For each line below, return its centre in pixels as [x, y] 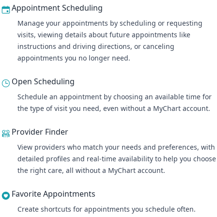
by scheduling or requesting [155, 23]
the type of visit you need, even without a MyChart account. [114, 108]
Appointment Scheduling [57, 8]
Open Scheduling [43, 81]
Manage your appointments [63, 23]
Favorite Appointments [54, 194]
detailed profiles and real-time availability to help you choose [117, 159]
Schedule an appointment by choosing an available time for [115, 97]
